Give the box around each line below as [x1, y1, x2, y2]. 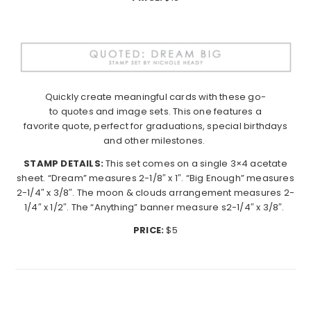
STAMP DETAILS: [24, 157, 103, 171]
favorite [24, 119, 62, 133]
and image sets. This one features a [93, 105, 262, 119]
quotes [60, 105, 94, 119]
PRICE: [133, 224, 165, 237]
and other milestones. [103, 134, 208, 148]
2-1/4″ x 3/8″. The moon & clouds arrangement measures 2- [16, 186, 295, 200]
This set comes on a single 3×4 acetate [103, 157, 287, 171]
